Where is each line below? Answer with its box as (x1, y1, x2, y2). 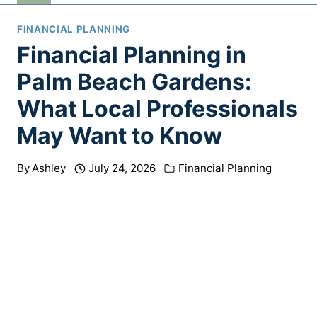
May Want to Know (17, 122, 222, 150)
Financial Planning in (17, 41, 246, 69)
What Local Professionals (17, 95, 298, 123)
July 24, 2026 (88, 161, 156, 175)
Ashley (32, 161, 67, 175)
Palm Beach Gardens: (17, 68, 252, 96)
